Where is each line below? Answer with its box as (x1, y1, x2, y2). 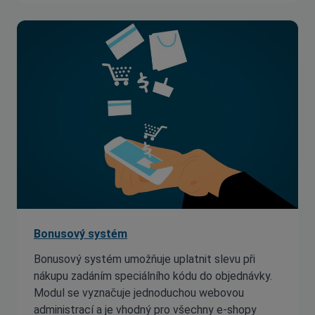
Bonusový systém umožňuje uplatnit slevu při (34, 252, 255, 266)
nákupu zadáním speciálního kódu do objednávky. (34, 269, 272, 283)
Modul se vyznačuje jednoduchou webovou (34, 286, 244, 300)
